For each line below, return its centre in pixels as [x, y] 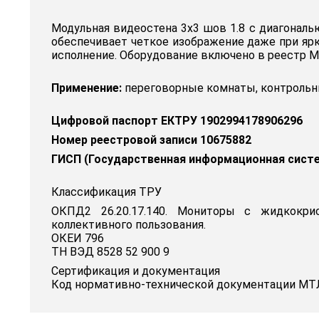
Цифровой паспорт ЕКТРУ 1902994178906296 [177, 121]
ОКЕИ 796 [78, 239]
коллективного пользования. [129, 225]
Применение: [87, 88]
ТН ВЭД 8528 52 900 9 [110, 252]
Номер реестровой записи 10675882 [151, 140]
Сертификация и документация [136, 271]
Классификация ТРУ [106, 192]
